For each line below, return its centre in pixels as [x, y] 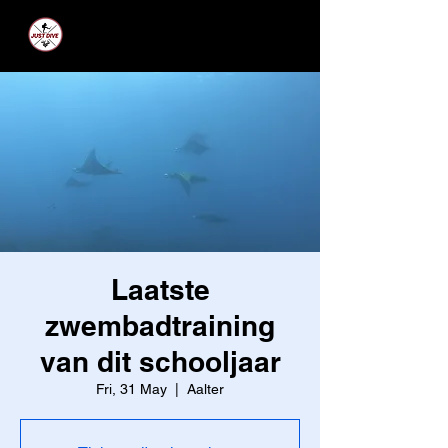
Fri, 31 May [131, 389]
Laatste [160, 289]
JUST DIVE [160, 35]
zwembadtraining [160, 325]
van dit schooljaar [160, 361]
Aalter [205, 389]
